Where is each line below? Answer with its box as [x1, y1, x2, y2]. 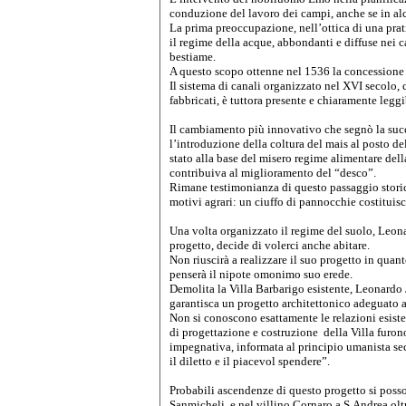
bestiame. [169, 49, 216, 63]
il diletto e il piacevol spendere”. [169, 353, 330, 368]
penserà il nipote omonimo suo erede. [169, 266, 355, 281]
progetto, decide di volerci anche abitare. [169, 237, 370, 252]
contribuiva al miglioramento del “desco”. [169, 165, 376, 179]
